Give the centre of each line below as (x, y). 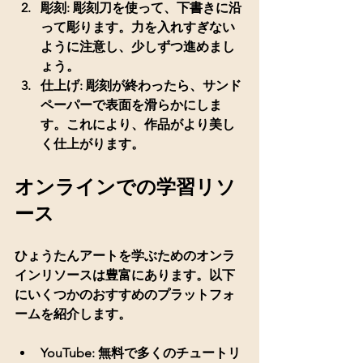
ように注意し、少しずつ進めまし (138, 46)
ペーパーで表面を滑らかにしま (131, 105)
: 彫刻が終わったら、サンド (160, 85)
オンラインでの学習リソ (125, 186)
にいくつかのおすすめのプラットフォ (125, 294)
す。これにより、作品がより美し (138, 124)
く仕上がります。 (92, 143)
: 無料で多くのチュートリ (166, 352)
